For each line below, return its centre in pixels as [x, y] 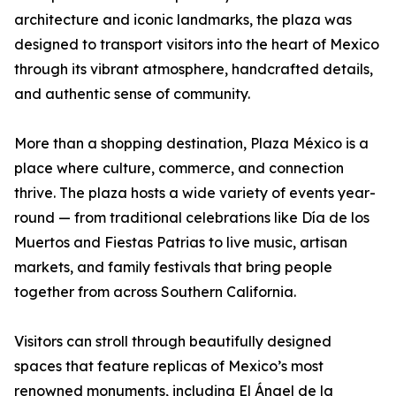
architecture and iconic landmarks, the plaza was [183, 20]
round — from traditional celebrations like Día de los [192, 218]
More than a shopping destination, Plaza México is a [191, 144]
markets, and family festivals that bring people [173, 267]
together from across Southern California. [155, 292]
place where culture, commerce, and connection [179, 168]
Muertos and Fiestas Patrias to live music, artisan [181, 243]
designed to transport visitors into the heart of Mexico [197, 45]
